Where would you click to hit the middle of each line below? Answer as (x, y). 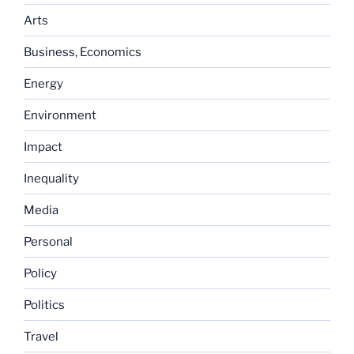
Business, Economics (83, 52)
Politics (44, 305)
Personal (48, 241)
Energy (43, 83)
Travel (41, 336)
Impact (43, 147)
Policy (40, 273)
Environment (60, 115)
